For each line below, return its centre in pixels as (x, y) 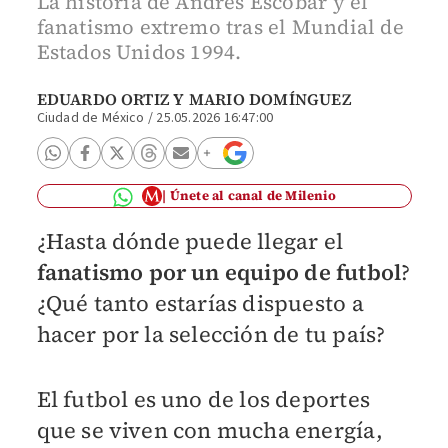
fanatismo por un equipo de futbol (219, 271)
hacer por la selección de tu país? (211, 333)
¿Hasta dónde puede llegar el (190, 240)
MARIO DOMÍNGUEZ (269, 98)
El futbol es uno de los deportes (203, 398)
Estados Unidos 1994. (139, 51)
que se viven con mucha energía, (209, 429)
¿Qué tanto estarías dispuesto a (200, 302)
